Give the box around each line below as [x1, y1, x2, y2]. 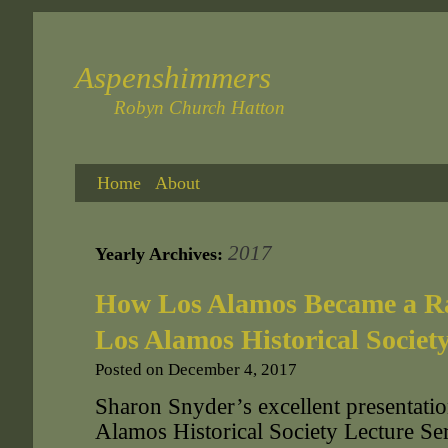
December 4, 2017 [168, 360, 297, 379]
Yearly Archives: [95, 244, 228, 264]
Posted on [95, 360, 164, 379]
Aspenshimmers [75, 60, 271, 95]
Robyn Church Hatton [114, 97, 285, 118]
